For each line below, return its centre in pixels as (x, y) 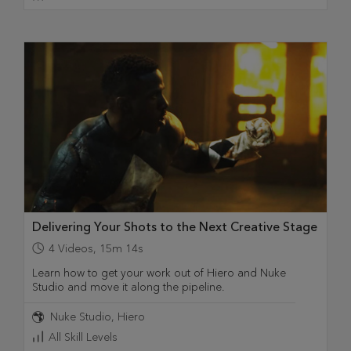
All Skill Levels (83, 338)
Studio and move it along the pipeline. (128, 288)
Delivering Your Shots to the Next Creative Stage (175, 227)
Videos (76, 249)
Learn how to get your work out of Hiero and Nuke (159, 273)
